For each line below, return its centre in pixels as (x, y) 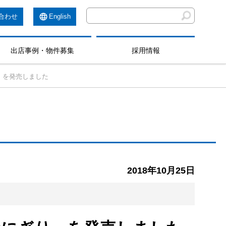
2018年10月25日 (161, 171)
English (60, 16)
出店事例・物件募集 (42, 50)
